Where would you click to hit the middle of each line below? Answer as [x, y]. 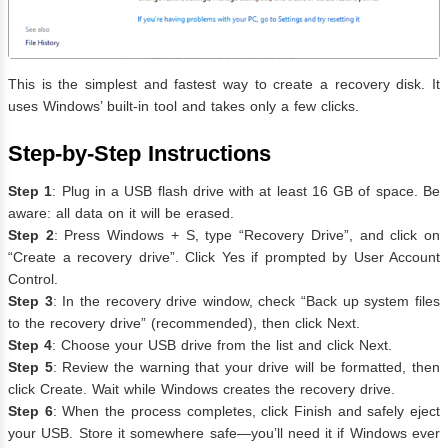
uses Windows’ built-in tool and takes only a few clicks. [183, 106]
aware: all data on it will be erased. [121, 213]
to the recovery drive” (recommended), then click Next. [184, 323]
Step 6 [30, 411]
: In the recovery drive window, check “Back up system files [246, 301]
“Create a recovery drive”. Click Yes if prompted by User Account [224, 257]
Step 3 [30, 301]
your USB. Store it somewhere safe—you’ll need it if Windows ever [224, 433]
